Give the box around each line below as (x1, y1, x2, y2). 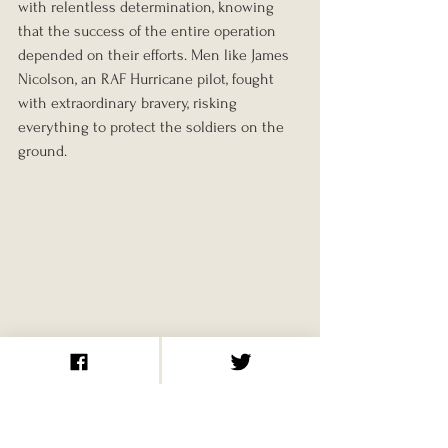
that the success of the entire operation (18, 22, 280, 41)
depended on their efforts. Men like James (18, 46, 293, 65)
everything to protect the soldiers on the (18, 118, 288, 137)
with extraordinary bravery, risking (18, 94, 241, 113)
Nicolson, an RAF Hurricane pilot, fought (18, 70, 278, 89)
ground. (18, 142, 67, 161)
